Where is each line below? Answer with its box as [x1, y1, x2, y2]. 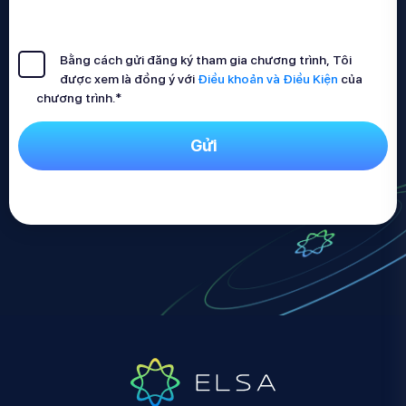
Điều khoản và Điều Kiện [198, 72, 338, 87]
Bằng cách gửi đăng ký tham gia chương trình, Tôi [60, 53, 352, 68]
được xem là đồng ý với [60, 72, 198, 87]
